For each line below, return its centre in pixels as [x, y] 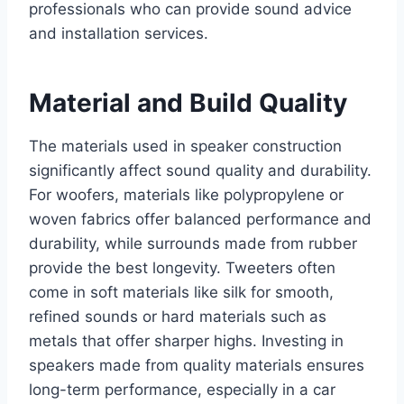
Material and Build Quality [188, 103]
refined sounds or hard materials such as [178, 317]
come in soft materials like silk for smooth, [181, 293]
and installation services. [119, 34]
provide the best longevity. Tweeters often [182, 268]
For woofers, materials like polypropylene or [186, 195]
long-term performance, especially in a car [182, 390]
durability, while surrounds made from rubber [193, 244]
